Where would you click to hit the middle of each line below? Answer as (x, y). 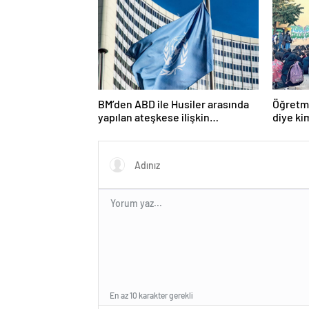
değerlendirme (134, 130)
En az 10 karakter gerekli (151, 296)
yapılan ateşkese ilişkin (154, 117)
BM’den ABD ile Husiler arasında (173, 104)
